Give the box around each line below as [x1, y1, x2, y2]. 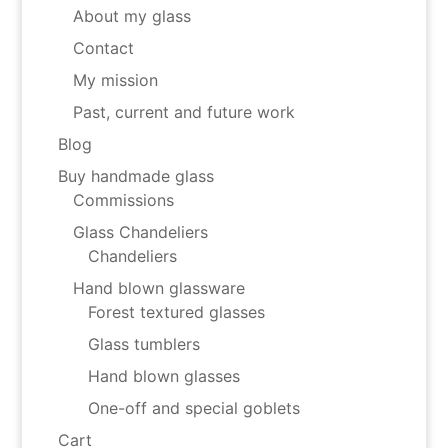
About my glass [72, 6, 191, 27]
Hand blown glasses [87, 366, 240, 387]
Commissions [72, 190, 174, 211]
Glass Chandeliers [72, 222, 208, 243]
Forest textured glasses [87, 302, 265, 323]
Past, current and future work [72, 102, 295, 123]
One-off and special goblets [87, 398, 300, 419]
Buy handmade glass [57, 166, 214, 187]
